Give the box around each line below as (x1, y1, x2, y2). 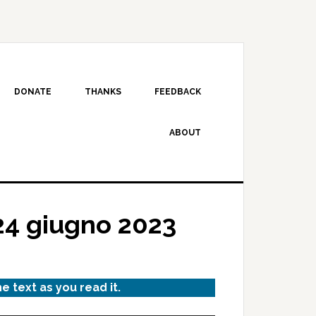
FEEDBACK (154, 87, 201, 97)
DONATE (14, 87, 51, 97)
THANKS (85, 87, 121, 97)
